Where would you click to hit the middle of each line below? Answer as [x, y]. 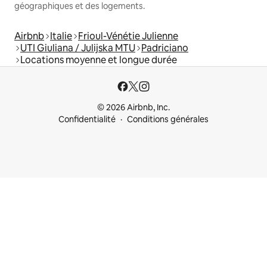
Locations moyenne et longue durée [99, 60]
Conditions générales [168, 119]
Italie [61, 36]
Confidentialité [87, 119]
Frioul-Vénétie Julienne [128, 36]
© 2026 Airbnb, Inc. [133, 107]
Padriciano [165, 48]
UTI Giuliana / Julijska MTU [78, 48]
